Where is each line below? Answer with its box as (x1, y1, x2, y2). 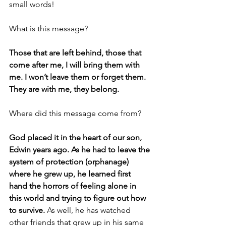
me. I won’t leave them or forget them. (9, 72, 148, 82)
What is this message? (9, 24, 88, 33)
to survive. (9, 205, 47, 215)
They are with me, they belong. (9, 84, 121, 94)
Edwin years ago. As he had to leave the (9, 145, 152, 154)
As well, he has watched (47, 205, 133, 215)
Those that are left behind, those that (9, 48, 143, 58)
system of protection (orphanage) (9, 157, 131, 166)
